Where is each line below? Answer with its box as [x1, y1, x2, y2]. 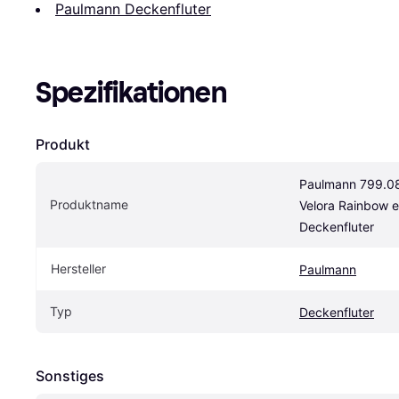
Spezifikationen [36, 75, 227, 110]
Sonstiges [36, 366, 104, 385]
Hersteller [51, 260, 106, 276]
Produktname [50, 196, 128, 212]
